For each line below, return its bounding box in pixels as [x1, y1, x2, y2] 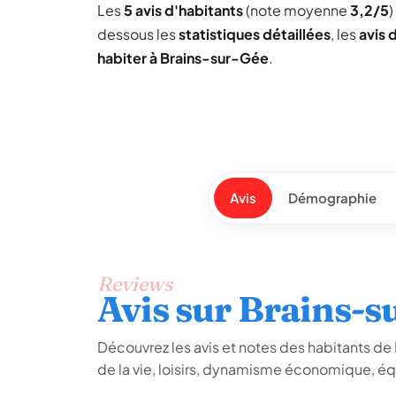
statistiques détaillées [179, 25, 331, 43]
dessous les [97, 25, 179, 43]
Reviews [97, 271, 172, 296]
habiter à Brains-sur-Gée [97, 49, 269, 67]
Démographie [287, 189, 377, 206]
